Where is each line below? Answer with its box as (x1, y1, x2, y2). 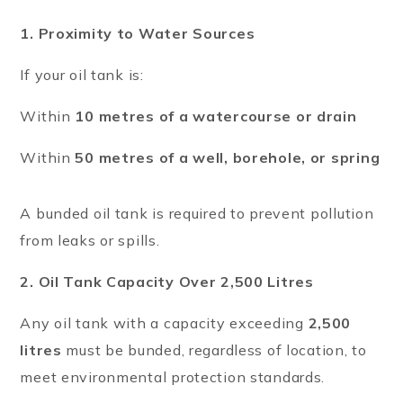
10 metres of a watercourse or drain (75, 106, 357, 125)
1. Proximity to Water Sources (20, 23, 255, 42)
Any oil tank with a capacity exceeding (20, 313, 309, 332)
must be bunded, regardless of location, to (61, 340, 367, 359)
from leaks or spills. (20, 230, 160, 249)
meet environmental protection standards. (20, 367, 326, 386)
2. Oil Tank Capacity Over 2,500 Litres (20, 272, 314, 291)
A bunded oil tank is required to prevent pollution (20, 203, 374, 222)
